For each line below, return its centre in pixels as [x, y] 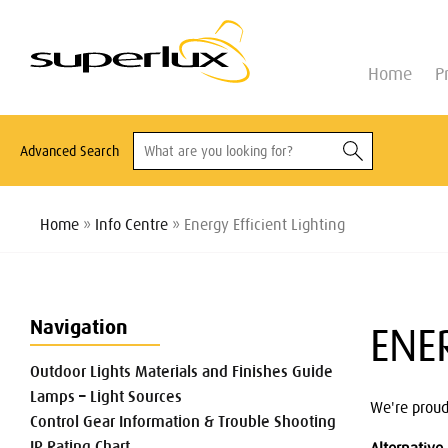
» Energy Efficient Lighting [256, 224]
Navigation [79, 328]
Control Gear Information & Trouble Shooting [183, 421]
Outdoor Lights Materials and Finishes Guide [181, 371]
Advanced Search [69, 151]
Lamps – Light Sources [106, 396]
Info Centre [131, 224]
